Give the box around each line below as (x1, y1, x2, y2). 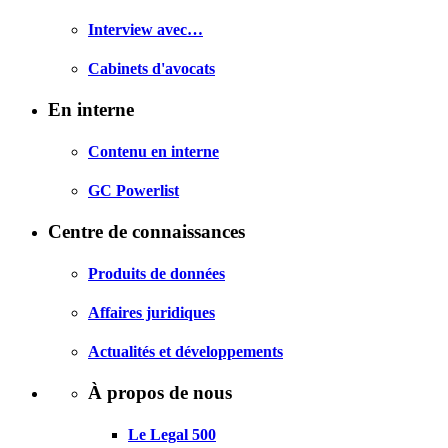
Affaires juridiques (88, 303, 215, 321)
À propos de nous (88, 382, 232, 404)
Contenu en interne (88, 142, 219, 160)
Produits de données (88, 264, 225, 282)
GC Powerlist (88, 181, 179, 199)
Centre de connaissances (48, 221, 245, 243)
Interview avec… (88, 20, 203, 38)
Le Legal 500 (128, 425, 216, 443)
